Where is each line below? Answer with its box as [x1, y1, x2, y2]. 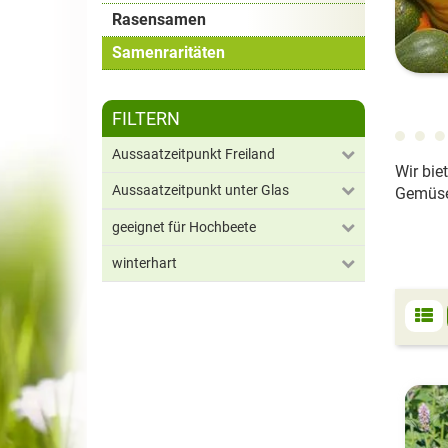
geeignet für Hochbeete [112, 219, 256, 235]
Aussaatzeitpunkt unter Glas [112, 182, 289, 198]
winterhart [112, 255, 177, 271]
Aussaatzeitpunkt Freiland [112, 146, 275, 162]
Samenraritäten [112, 43, 225, 62]
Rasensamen [112, 10, 206, 29]
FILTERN [112, 108, 180, 129]
